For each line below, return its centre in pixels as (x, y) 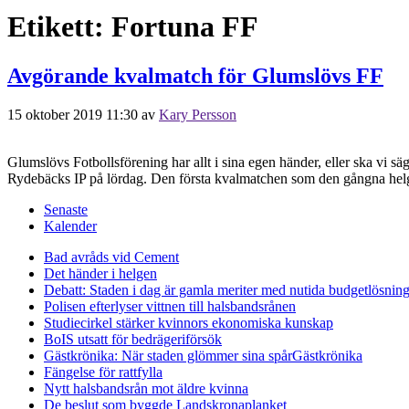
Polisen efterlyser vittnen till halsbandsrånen (170, 306)
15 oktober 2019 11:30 (73, 114)
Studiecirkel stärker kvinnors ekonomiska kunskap (189, 322)
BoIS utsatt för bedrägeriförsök (133, 339)
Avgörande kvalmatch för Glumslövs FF (195, 75)
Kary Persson (198, 114)
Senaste (66, 209)
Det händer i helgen (100, 273)
